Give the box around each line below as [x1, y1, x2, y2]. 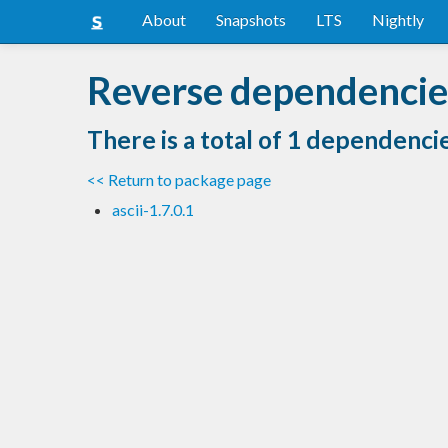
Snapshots [216, 10, 286, 29]
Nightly [372, 10, 424, 29]
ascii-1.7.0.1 [112, 199, 194, 219]
